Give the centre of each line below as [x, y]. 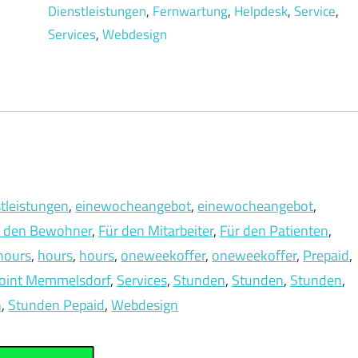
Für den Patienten [274, 230]
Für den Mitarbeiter [155, 230]
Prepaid [326, 255]
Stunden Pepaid [57, 304]
